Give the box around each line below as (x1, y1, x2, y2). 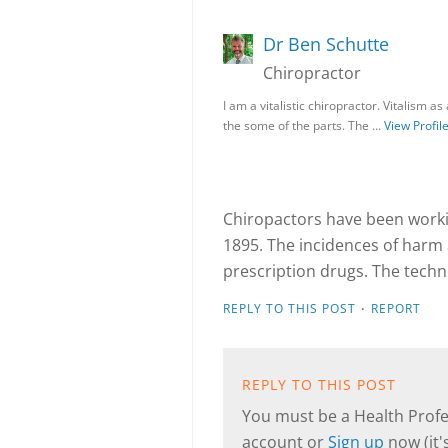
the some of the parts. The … (223, 117, 384, 134)
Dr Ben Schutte (263, 32, 389, 56)
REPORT (371, 300, 421, 317)
